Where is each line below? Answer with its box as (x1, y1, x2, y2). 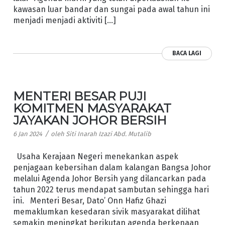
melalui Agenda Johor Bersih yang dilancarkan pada (13, 174, 206, 184)
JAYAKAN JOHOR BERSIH (13, 113, 167, 128)
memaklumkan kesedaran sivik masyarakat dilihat (13, 207, 200, 217)
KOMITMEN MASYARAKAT (13, 100, 171, 116)
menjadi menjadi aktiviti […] (13, 15, 116, 25)
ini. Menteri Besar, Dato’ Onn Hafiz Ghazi (13, 196, 166, 206)
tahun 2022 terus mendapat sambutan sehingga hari (13, 185, 209, 195)
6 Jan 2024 (13, 130, 42, 138)
